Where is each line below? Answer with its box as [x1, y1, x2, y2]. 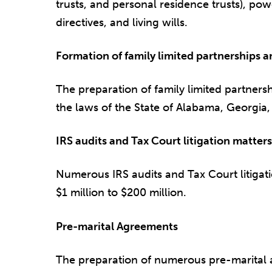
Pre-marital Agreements [56, 219, 178, 233]
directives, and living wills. [56, 15, 188, 29]
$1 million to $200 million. [56, 186, 186, 200]
